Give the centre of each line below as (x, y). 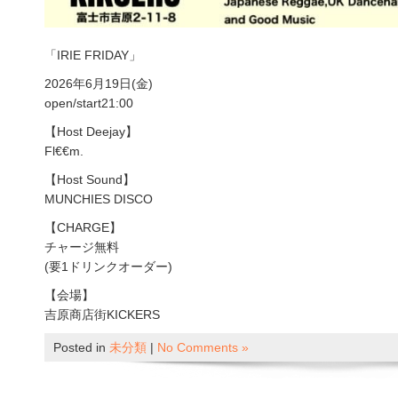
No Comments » (203, 348)
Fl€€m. (64, 151)
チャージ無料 (82, 247)
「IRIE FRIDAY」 (93, 56)
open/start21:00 (89, 103)
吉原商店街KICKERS (102, 315)
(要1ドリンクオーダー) (108, 267)
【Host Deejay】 (91, 132)
